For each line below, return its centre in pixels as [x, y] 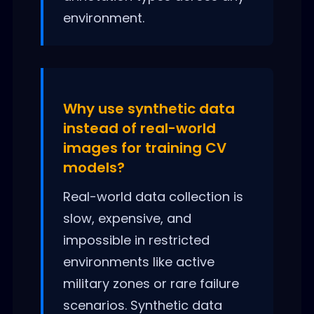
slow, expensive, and [127, 218]
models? [94, 167]
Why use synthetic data [149, 108]
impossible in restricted [136, 240]
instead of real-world [139, 128]
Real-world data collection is [153, 196]
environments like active [138, 261]
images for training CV [144, 148]
